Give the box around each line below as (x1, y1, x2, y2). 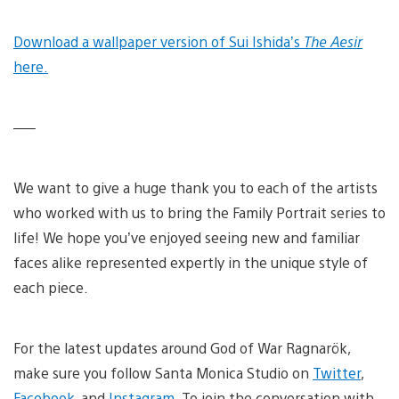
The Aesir (304, 31, 362, 51)
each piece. (13, 277, 92, 297)
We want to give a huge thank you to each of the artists (13, 177, 378, 197)
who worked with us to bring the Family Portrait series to (13, 202, 386, 222)
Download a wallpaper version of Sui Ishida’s (13, 31, 304, 51)
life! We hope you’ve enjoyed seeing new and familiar (13, 227, 360, 247)
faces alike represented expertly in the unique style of (13, 252, 368, 272)
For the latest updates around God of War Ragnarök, (13, 338, 350, 357)
